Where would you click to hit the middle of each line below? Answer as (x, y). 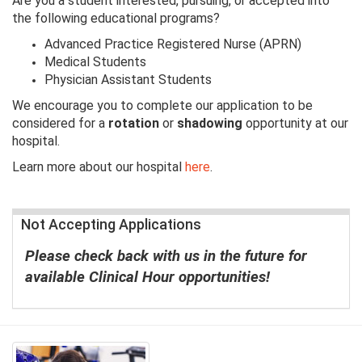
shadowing (210, 124)
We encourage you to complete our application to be (162, 106)
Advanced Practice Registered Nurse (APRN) (173, 44)
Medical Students (95, 62)
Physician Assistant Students (128, 80)
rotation (135, 124)
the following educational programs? (116, 19)
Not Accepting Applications (111, 225)
